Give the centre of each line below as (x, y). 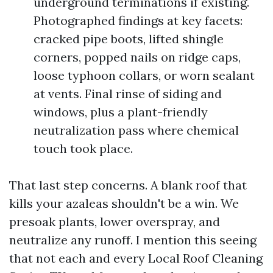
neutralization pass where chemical (136, 130)
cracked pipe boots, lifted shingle (129, 39)
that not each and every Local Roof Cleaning (136, 258)
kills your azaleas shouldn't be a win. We (124, 203)
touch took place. (83, 148)
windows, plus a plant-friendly (121, 112)
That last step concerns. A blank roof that (128, 185)
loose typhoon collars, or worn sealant (144, 75)
